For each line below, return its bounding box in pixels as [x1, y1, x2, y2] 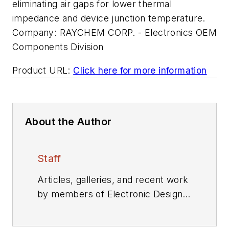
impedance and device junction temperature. [12, 13, 205, 24]
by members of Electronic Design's [37, 188, 191, 199]
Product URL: [12, 64, 71, 76]
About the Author [25, 115, 112, 128]
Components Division [12, 41, 104, 52]
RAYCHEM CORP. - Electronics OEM [59, 27, 217, 38]
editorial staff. [37, 202, 95, 214]
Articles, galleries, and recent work [37, 174, 189, 185]
